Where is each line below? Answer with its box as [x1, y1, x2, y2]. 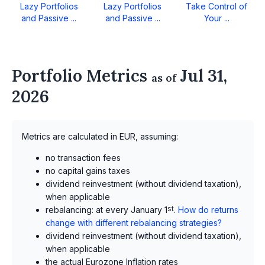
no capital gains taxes [46, 166, 130, 176]
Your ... [203, 12, 230, 23]
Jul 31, [176, 64, 227, 86]
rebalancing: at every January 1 [46, 205, 167, 215]
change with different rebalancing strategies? [46, 218, 222, 228]
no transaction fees [46, 153, 121, 163]
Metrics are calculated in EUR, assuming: [22, 131, 178, 142]
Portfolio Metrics [12, 64, 151, 86]
